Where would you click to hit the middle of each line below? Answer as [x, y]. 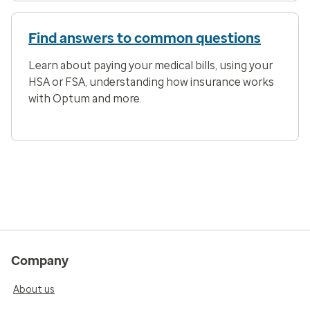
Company [40, 261]
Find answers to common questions [145, 38]
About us [34, 290]
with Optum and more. [85, 99]
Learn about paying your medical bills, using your [151, 65]
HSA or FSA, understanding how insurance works [151, 82]
